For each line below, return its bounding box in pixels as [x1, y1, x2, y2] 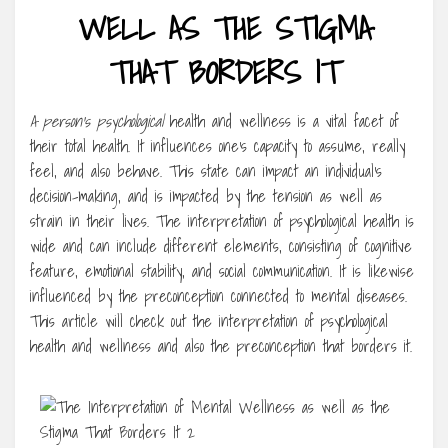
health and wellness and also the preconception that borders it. [30, 333, 412, 360]
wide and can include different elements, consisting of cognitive [30, 233, 412, 260]
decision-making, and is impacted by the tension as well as [30, 183, 382, 210]
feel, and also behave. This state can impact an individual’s [30, 158, 382, 185]
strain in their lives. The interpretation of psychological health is [30, 208, 414, 235]
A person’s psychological [30, 108, 163, 135]
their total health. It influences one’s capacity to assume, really [30, 133, 405, 160]
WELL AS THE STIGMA [77, 2, 371, 55]
